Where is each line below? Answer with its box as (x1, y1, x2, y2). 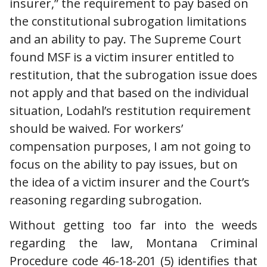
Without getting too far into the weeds (10, 216, 257, 233)
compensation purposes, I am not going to (10, 138, 251, 154)
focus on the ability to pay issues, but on (10, 156, 238, 172)
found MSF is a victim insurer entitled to (10, 48, 234, 65)
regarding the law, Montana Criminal (10, 234, 257, 251)
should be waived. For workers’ (10, 120, 183, 136)
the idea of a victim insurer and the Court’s (10, 173, 250, 190)
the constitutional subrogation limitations (10, 13, 247, 29)
